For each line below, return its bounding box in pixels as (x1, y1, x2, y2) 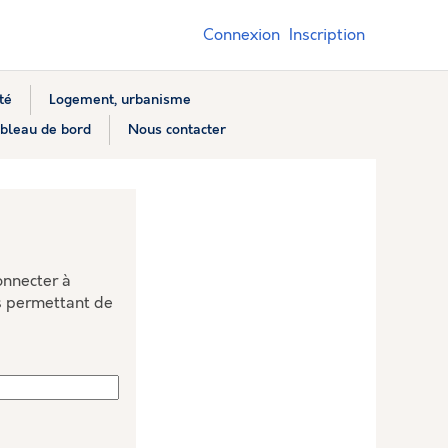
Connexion (202, 25, 280, 45)
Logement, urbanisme (48, 91, 191, 108)
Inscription (288, 25, 365, 45)
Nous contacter (127, 121, 226, 138)
